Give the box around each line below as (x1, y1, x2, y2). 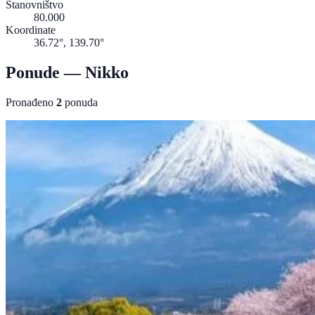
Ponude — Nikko (6, 63, 129, 82)
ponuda (62, 96, 98, 108)
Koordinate (6, 23, 56, 36)
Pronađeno (6, 96, 56, 108)
